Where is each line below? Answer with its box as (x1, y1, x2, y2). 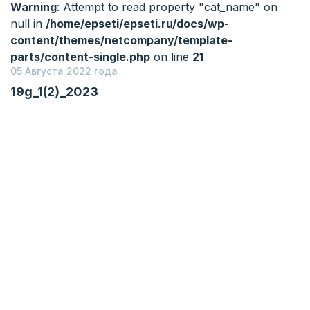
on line (150, 50, 192, 64)
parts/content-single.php (10, 50, 150, 64)
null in (10, 17, 46, 30)
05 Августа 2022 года (10, 65, 118, 77)
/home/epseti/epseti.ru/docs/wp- (46, 17, 229, 30)
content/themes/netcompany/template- (10, 33, 232, 47)
